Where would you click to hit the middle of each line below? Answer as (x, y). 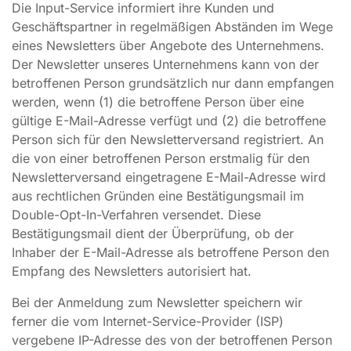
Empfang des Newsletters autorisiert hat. (132, 271)
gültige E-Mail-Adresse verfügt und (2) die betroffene (169, 121)
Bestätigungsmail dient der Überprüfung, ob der (153, 233)
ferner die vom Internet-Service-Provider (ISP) (148, 321)
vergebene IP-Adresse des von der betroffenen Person (172, 340)
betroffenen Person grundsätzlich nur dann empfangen (173, 83)
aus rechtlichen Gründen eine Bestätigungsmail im (158, 196)
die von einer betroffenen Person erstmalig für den (161, 158)
